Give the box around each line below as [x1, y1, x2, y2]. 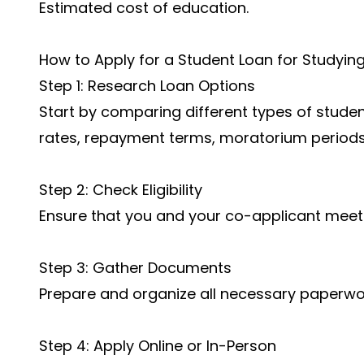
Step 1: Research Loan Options [39, 76, 255, 96]
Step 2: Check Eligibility [39, 180, 202, 200]
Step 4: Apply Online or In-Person [39, 336, 276, 356]
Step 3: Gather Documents [39, 258, 232, 278]
